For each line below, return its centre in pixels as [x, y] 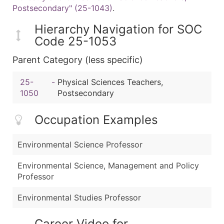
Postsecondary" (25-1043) [62, 8]
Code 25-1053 [75, 41]
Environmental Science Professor [80, 144]
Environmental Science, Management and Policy [108, 165]
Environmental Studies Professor [79, 197]
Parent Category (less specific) [78, 60]
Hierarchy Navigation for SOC [118, 29]
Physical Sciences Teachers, [110, 82]
